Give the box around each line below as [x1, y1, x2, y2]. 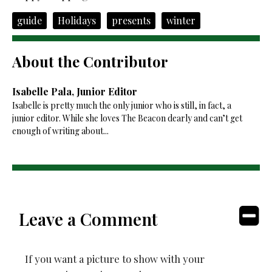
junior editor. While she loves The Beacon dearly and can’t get [12, 112, 242, 124]
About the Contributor [12, 51, 168, 71]
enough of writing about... [12, 124, 109, 137]
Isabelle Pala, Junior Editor [12, 84, 137, 98]
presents [111, 13, 151, 27]
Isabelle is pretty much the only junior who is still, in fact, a [12, 99, 231, 111]
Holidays [57, 13, 96, 27]
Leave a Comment [19, 207, 158, 230]
